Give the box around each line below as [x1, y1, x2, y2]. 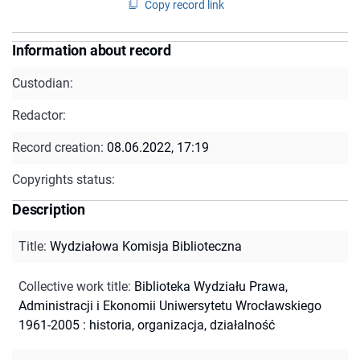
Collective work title [18, 278, 128, 294]
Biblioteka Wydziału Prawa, [134, 278, 288, 294]
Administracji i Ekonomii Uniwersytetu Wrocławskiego [18, 297, 321, 313]
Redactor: [12, 107, 66, 123]
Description [12, 200, 86, 218]
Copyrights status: [12, 171, 115, 187]
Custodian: [12, 75, 73, 91]
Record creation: [12, 139, 107, 155]
